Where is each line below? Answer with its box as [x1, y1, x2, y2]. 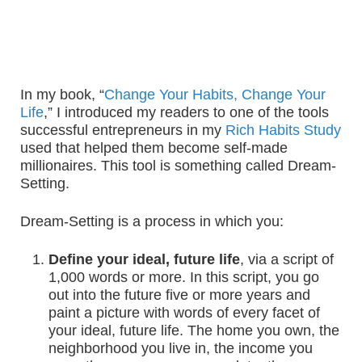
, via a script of [240, 251, 334, 268]
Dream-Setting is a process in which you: [20, 213, 284, 230]
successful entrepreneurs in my [20, 122, 225, 139]
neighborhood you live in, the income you [48, 340, 313, 357]
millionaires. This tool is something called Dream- [20, 158, 336, 175]
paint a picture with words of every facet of [48, 305, 320, 322]
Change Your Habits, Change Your [104, 86, 326, 103]
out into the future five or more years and [48, 287, 310, 304]
